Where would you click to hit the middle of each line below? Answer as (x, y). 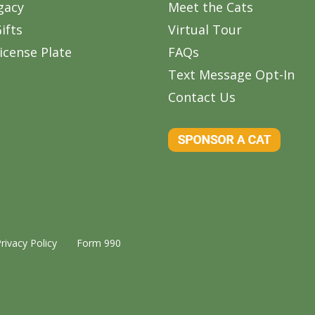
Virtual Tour (205, 30)
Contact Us (202, 97)
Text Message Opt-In (231, 75)
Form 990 (99, 243)
